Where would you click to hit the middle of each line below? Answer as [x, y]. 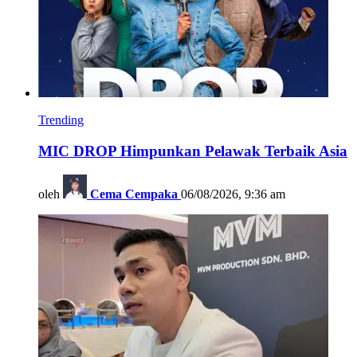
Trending [61, 120]
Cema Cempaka [134, 194]
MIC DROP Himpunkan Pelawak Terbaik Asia [193, 151]
